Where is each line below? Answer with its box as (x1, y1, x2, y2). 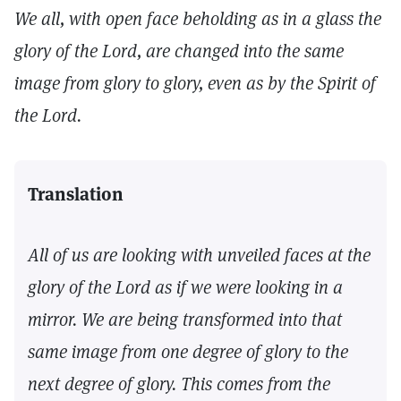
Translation (28, 183, 124, 206)
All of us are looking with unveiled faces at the (28, 243, 371, 267)
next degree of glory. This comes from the (28, 372, 330, 396)
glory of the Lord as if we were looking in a (28, 276, 343, 299)
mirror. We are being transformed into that (28, 308, 342, 331)
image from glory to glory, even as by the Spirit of (14, 72, 376, 95)
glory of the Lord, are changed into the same (14, 39, 344, 63)
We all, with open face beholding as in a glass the (14, 7, 381, 30)
